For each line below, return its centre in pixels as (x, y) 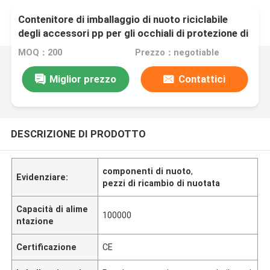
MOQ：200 (40, 53)
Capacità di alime (52, 209)
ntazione (35, 221)
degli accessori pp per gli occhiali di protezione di (133, 33)
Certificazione (47, 247)
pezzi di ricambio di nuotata (162, 183)
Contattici (202, 79)
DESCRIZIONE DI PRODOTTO (78, 133)
